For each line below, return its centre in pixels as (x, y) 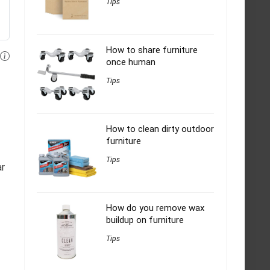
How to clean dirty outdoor (160, 129)
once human (131, 62)
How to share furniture (152, 50)
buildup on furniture (145, 220)
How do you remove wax (155, 208)
